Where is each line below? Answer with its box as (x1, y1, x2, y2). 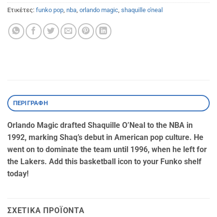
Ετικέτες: (7, 6, 36, 14)
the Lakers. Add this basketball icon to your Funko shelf (7, 156, 201, 166)
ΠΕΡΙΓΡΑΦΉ (13, 99, 48, 107)
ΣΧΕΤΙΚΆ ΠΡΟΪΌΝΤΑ (7, 205, 85, 215)
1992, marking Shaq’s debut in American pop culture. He (7, 132, 203, 142)
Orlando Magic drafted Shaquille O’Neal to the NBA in (7, 120, 193, 130)
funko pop (36, 6, 63, 14)
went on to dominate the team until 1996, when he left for (7, 144, 207, 154)
